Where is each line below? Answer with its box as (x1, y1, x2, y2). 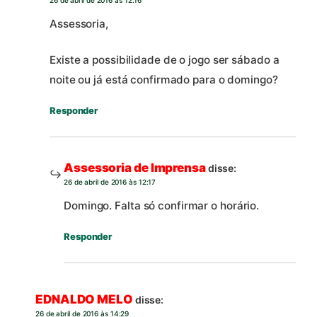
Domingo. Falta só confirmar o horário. (64, 199, 260, 213)
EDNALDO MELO (35, 292, 133, 306)
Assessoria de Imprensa (64, 161, 206, 175)
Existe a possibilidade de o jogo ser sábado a (50, 53, 279, 67)
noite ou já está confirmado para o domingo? (50, 73, 278, 87)
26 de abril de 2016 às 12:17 (64, 178, 156, 186)
